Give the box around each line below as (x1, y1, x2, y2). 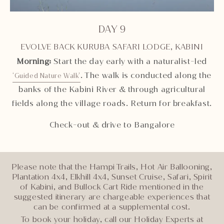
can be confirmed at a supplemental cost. (33, 201, 190, 212)
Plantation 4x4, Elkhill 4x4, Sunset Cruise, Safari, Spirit (11, 171, 212, 182)
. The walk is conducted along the (80, 70, 211, 81)
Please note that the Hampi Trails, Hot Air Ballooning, (11, 161, 212, 172)
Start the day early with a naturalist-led (51, 56, 207, 67)
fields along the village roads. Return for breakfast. (12, 98, 212, 109)
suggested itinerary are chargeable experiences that (13, 191, 210, 202)
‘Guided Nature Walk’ (12, 71, 81, 80)
